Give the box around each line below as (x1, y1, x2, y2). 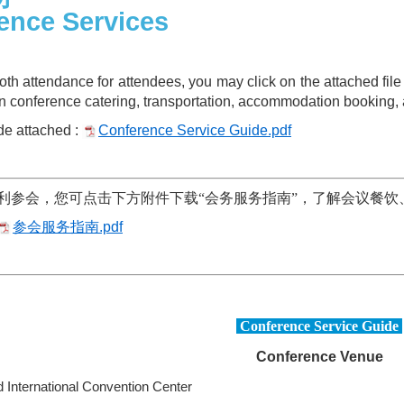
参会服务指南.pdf (13, 219, 123, 235)
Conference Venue (255, 349, 383, 365)
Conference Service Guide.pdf (98, 123, 291, 139)
